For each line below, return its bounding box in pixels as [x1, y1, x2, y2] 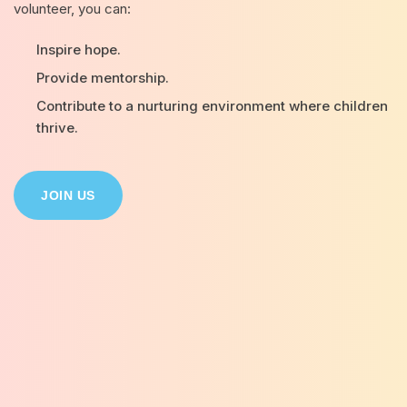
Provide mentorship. [36, 68, 169, 86]
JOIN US [41, 187, 95, 203]
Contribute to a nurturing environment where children [36, 96, 388, 114]
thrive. [36, 118, 78, 136]
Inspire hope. [36, 40, 121, 58]
